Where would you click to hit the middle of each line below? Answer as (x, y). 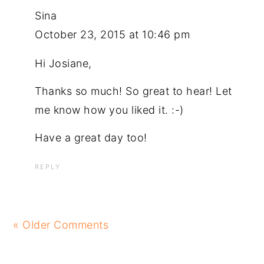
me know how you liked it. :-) (109, 110)
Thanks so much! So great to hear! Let (133, 91)
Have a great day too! (91, 138)
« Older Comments (61, 225)
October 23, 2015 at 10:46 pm (113, 35)
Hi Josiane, (63, 64)
